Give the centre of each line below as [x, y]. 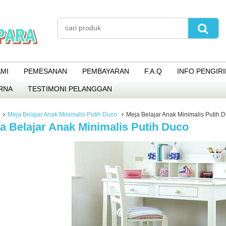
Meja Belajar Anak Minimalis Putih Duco [63, 115]
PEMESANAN [45, 71]
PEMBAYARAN [106, 71]
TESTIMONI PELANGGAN [70, 89]
